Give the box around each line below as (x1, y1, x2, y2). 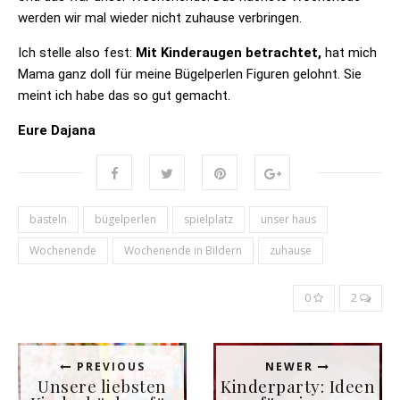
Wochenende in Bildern (124, 243, 242, 259)
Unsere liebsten (37, 374, 167, 398)
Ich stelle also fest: (18, 45, 136, 62)
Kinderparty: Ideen (221, 374, 375, 398)
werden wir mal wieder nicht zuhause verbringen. (18, 10, 302, 27)
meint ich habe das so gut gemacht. (18, 87, 230, 104)
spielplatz (184, 212, 233, 228)
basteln (29, 212, 67, 228)
